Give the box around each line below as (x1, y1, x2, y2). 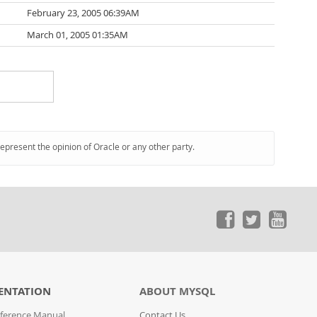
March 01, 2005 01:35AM (27, 29, 128, 41)
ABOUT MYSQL (139, 284, 216, 299)
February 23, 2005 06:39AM (27, 7, 139, 19)
